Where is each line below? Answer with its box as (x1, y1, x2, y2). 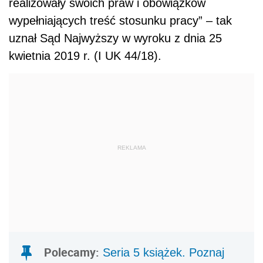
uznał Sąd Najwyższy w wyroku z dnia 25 (9, 31, 222, 45)
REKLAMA (117, 144, 146, 151)
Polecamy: (44, 244, 99, 260)
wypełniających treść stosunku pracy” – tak (9, 14, 232, 27)
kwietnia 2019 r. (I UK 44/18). (9, 49, 161, 62)
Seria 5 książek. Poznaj (103, 245, 224, 259)
